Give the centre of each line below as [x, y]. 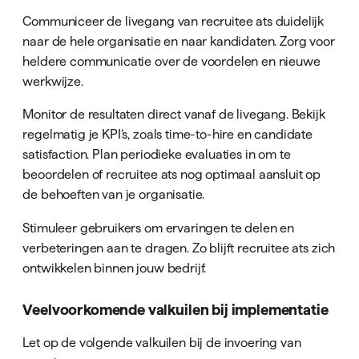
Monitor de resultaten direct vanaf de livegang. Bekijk [174, 114]
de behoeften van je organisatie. [114, 194]
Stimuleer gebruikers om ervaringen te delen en [158, 227]
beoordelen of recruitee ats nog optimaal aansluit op [172, 174]
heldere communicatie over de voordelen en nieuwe [171, 61]
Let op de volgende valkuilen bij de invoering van [162, 343]
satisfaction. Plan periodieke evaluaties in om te [157, 154]
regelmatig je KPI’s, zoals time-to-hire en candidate [168, 134]
